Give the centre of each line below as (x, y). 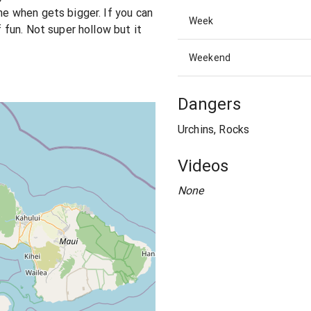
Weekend (210, 58)
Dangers (209, 104)
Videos (203, 166)
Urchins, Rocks (214, 129)
